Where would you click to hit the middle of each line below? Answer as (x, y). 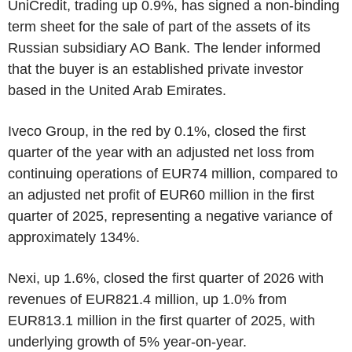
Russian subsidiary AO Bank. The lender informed (164, 48)
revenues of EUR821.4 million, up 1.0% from (147, 299)
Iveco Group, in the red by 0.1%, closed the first (157, 131)
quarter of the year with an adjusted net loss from (161, 152)
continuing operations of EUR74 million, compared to (173, 173)
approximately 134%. (74, 237)
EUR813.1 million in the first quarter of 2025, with (161, 320)
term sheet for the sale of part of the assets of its (159, 26)
